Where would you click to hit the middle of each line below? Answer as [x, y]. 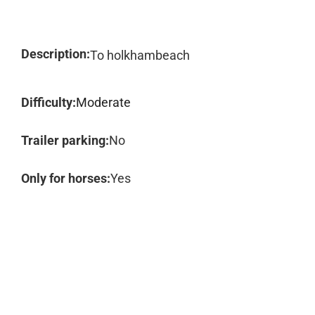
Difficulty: [49, 102]
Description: [56, 54]
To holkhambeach [140, 55]
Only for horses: [66, 178]
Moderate [103, 102]
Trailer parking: [65, 140]
